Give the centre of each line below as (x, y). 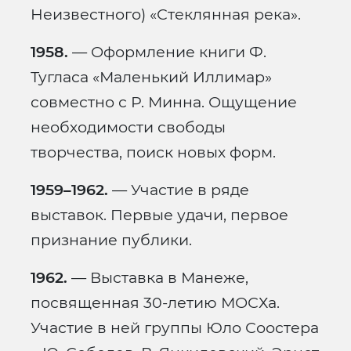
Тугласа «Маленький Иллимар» (151, 77)
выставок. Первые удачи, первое (159, 215)
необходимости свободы (128, 127)
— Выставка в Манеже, (158, 278)
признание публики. (111, 240)
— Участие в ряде (179, 190)
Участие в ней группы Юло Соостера (175, 328)
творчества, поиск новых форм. (153, 152)
